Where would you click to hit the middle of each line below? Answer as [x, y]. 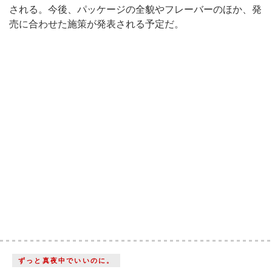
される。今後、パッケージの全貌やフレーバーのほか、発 [135, 9]
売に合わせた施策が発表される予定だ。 [97, 24]
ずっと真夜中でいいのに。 [66, 260]
